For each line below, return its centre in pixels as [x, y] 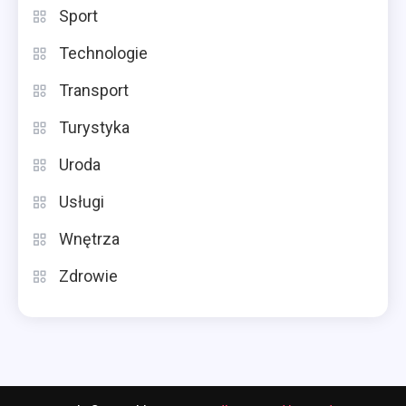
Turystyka [94, 127]
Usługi [82, 201]
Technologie [103, 53]
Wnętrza [89, 238]
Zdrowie [88, 275]
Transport [94, 90]
